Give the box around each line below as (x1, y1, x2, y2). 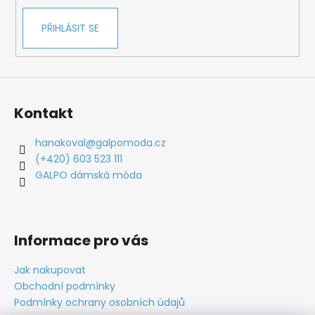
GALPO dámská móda (35, 167, 142, 182)
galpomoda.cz (96, 135, 166, 150)
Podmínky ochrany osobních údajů (14, 295, 185, 309)
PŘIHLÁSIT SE (41, 21, 99, 36)
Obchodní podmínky (14, 278, 115, 293)
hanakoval (35, 135, 86, 150)
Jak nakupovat (14, 262, 86, 277)
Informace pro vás (14, 230, 148, 250)
